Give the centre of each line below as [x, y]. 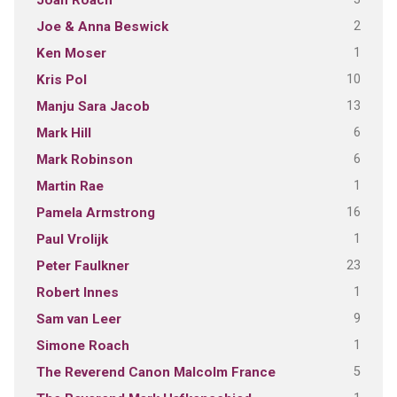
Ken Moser [71, 54]
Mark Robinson [84, 160]
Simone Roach [82, 346]
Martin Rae [70, 187]
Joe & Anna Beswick [102, 27]
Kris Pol [61, 80]
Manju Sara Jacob [93, 107]
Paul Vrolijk [72, 240]
